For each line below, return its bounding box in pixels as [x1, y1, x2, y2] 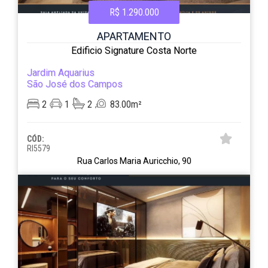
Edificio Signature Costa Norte [71, 45, 197, 56]
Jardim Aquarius [27, 67, 95, 78]
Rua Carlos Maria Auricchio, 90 [77, 156, 191, 166]
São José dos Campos [27, 78, 123, 90]
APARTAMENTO [97, 30, 171, 42]
